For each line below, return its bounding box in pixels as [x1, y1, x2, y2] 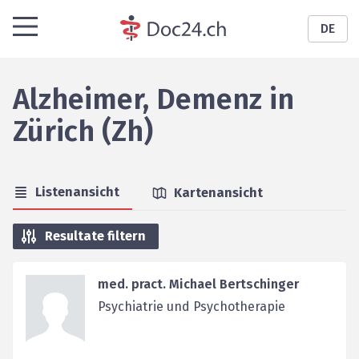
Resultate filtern [45, 228, 146, 244]
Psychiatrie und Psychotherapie [97, 299, 285, 314]
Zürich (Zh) [13, 114, 153, 149]
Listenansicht [35, 184, 119, 200]
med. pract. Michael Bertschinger [97, 276, 299, 292]
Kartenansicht [174, 185, 263, 200]
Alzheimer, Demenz [13, 82, 262, 117]
